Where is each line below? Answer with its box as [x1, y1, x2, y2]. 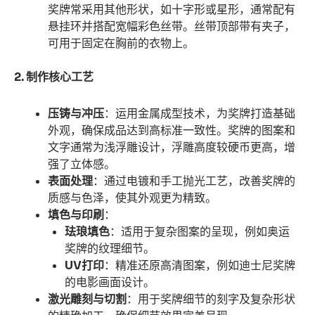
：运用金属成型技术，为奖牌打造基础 [104, 106, 296, 122]
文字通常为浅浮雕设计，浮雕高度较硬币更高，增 [48, 140, 296, 155]
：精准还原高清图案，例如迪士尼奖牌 [104, 258, 296, 274]
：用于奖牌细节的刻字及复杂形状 [127, 292, 296, 307]
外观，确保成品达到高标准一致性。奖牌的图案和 [48, 123, 296, 139]
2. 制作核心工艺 [14, 70, 94, 85]
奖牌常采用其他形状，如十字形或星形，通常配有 [48, 2, 296, 18]
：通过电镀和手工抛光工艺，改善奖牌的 [93, 174, 296, 189]
